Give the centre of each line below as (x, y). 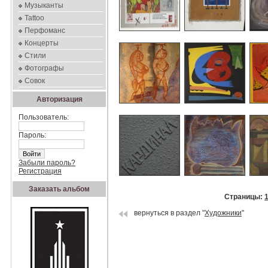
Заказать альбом (59, 189)
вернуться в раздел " (168, 213)
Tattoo (34, 18)
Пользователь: (44, 117)
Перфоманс (45, 31)
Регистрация (40, 171)
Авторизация (59, 99)
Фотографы (44, 68)
